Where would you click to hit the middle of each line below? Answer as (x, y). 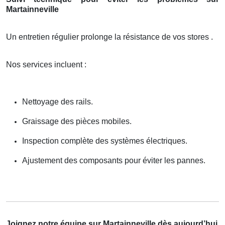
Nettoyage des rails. (58, 101)
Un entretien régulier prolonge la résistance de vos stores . (109, 37)
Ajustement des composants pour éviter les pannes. (114, 160)
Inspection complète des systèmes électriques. (105, 141)
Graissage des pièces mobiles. (77, 121)
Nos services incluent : (46, 64)
